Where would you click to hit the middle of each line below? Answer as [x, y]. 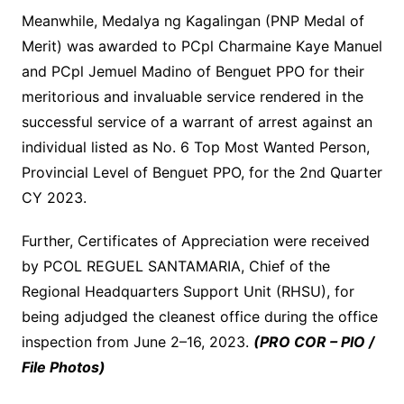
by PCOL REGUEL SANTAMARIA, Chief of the [175, 266]
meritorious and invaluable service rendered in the [192, 97]
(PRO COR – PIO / [313, 342]
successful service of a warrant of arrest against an [197, 122]
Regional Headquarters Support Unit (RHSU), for [188, 292]
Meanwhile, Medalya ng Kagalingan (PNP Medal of [193, 21]
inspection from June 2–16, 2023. [137, 342]
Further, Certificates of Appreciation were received [195, 241]
